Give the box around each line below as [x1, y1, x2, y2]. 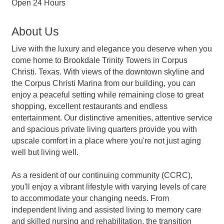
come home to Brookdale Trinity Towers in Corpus [11, 55, 187, 64]
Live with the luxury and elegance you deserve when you [11, 44, 212, 53]
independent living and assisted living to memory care [11, 205, 201, 214]
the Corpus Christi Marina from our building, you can [11, 78, 195, 87]
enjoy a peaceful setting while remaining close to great [11, 90, 203, 99]
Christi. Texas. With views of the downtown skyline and [11, 67, 204, 76]
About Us [11, 24, 59, 38]
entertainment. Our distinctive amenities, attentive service [11, 113, 212, 122]
